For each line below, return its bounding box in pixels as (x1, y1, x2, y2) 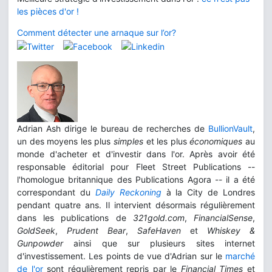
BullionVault (208, 123, 253, 134)
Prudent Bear (67, 225, 126, 236)
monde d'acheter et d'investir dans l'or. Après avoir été (17, 148, 255, 159)
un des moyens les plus (17, 135, 114, 146)
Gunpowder (17, 237, 63, 248)
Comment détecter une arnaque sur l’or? (17, 27, 176, 38)
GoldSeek (17, 225, 55, 236)
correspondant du (17, 186, 95, 197)
